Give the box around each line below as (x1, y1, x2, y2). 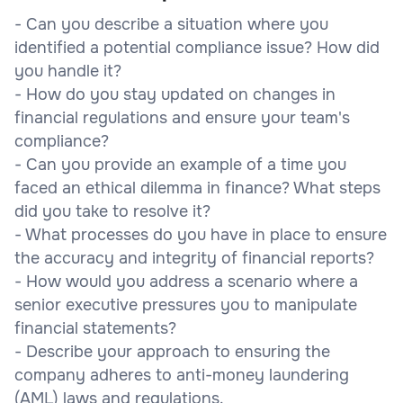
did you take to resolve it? (14, 201, 210, 221)
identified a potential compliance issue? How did (14, 37, 380, 58)
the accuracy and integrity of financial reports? (14, 247, 374, 268)
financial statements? (14, 318, 176, 338)
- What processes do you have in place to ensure (14, 224, 387, 245)
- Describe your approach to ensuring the (14, 341, 330, 362)
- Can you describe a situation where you (14, 13, 328, 34)
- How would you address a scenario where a (14, 271, 358, 291)
